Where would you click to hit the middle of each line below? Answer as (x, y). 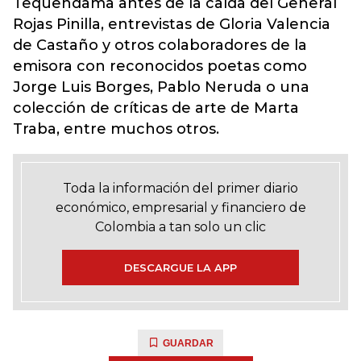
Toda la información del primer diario (180, 188)
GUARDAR (188, 343)
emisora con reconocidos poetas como (160, 66)
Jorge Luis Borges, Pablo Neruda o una (161, 87)
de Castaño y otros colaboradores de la (160, 45)
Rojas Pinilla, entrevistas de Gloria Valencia (172, 24)
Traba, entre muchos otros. (116, 129)
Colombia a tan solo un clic (180, 227)
